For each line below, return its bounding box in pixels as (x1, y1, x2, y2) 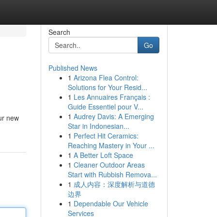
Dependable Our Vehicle (73, 199, 148, 208)
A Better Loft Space (73, 150, 133, 160)
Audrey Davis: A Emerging (73, 111, 154, 121)
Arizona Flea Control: (73, 73, 139, 82)
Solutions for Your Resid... (67, 82, 147, 92)
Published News (48, 63, 97, 73)
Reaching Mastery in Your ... (67, 140, 155, 150)
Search (48, 27, 70, 37)
